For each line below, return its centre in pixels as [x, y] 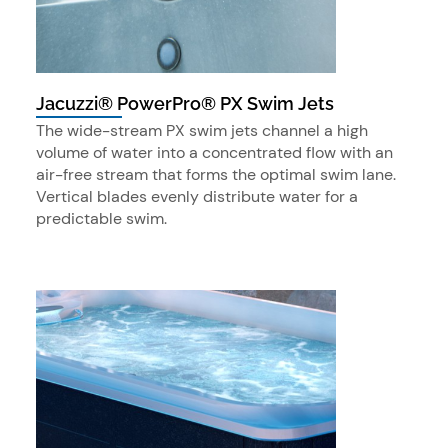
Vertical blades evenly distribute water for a [197, 197]
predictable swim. [101, 219]
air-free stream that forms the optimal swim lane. [216, 175]
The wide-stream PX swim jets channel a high [202, 131]
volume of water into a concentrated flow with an [214, 153]
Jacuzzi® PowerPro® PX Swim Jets [185, 103]
